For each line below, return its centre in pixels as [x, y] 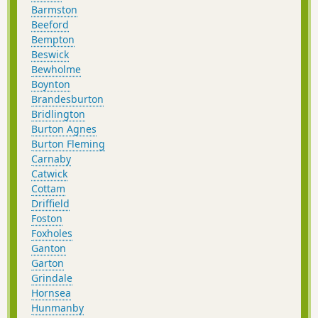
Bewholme [56, 70]
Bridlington [58, 114]
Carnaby [51, 159]
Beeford [50, 25]
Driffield [50, 204]
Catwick [49, 174]
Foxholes [52, 234]
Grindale [52, 278]
